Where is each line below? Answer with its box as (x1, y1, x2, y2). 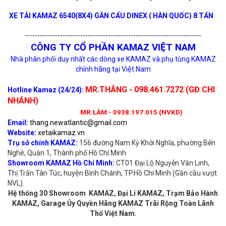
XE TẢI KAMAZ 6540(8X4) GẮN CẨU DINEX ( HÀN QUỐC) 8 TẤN (8, 11, 215, 20)
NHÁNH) (8, 95, 38, 105)
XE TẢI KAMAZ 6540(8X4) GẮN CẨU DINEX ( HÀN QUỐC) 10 (8, 26, 201, 34)
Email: (8, 118, 30, 127)
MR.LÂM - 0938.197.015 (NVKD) (80, 108, 183, 116)
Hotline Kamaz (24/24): (8, 85, 84, 94)
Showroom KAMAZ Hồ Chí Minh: (8, 158, 115, 167)
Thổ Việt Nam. (89, 209, 137, 217)
